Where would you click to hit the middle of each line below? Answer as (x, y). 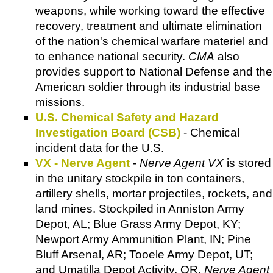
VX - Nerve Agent (83, 163)
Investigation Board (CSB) (108, 133)
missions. (60, 102)
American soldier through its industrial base (148, 87)
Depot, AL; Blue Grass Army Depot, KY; (138, 224)
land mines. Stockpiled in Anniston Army (140, 209)
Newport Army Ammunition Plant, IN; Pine (143, 239)
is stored (247, 163)
